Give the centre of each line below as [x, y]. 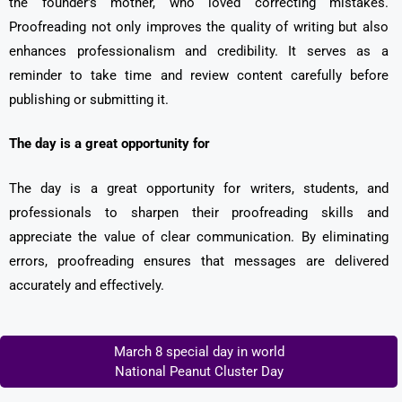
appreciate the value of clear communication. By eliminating [199, 236]
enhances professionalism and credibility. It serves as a [199, 51]
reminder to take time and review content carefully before [199, 75]
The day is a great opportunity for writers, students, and [199, 188]
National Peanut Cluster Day [199, 372]
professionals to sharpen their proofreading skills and [199, 212]
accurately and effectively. [87, 285]
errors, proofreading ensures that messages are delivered [199, 261]
